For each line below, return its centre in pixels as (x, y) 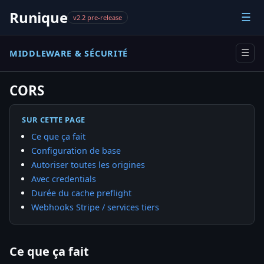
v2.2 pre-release (98, 17)
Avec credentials (64, 179)
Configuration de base (76, 150)
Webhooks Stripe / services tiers (95, 207)
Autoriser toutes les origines (88, 164)
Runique (39, 17)
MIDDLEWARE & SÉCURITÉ (69, 53)
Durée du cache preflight (81, 193)
